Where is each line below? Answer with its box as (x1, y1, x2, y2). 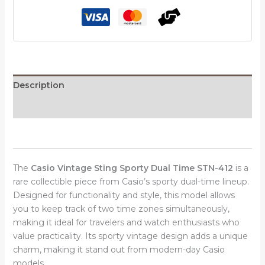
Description (12, 80, 64, 91)
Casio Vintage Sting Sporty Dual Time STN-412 (30, 163, 233, 174)
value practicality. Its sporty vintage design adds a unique (12, 231, 248, 242)
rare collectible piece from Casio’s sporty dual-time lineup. (12, 176, 249, 188)
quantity (12, 47, 47, 59)
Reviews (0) (12, 102, 63, 113)
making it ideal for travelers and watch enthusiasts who (12, 217, 240, 228)
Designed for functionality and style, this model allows (12, 190, 235, 201)
